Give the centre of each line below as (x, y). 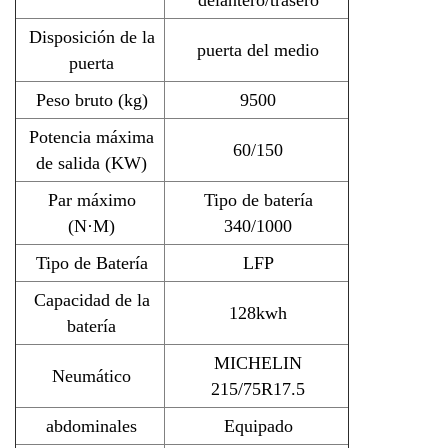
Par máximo (91, 199)
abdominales (91, 425)
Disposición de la (91, 36)
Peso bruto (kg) (91, 99)
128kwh (258, 312)
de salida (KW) (91, 162)
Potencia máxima (91, 136)
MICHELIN (258, 362)
